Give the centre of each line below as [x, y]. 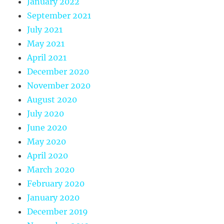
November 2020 [59, 86]
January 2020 [53, 198]
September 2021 [59, 16]
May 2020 [47, 142]
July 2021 [45, 30]
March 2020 [51, 170]
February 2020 [56, 184]
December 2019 [58, 212]
